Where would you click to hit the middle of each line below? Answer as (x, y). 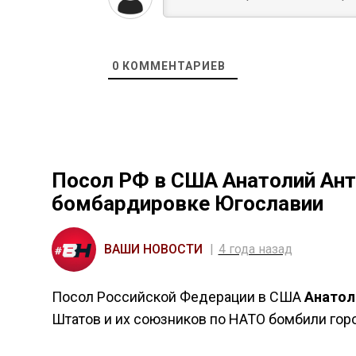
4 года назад (255, 249)
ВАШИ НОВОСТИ (153, 249)
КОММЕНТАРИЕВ (172, 66)
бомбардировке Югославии (187, 203)
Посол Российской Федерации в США (178, 297)
